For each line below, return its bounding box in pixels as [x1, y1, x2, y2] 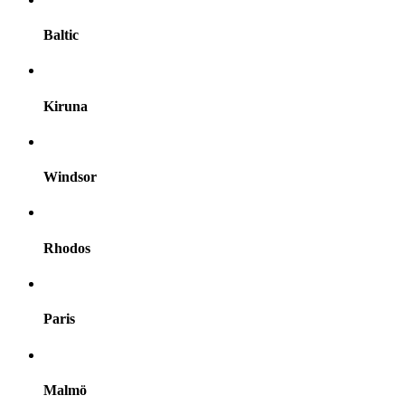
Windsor [43, 169, 97, 185]
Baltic [43, 27, 79, 43]
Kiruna [43, 98, 88, 114]
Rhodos [43, 240, 90, 256]
